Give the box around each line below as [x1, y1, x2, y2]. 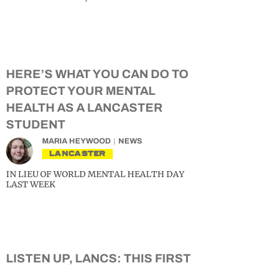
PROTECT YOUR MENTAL [6, 84, 156, 97]
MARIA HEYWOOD [42, 137, 110, 145]
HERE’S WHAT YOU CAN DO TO [6, 67, 189, 80]
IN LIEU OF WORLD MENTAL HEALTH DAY [6, 169, 184, 180]
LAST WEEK [6, 179, 55, 190]
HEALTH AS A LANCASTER [6, 101, 163, 114]
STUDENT [6, 118, 65, 131]
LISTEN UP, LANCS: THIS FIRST [6, 252, 191, 265]
